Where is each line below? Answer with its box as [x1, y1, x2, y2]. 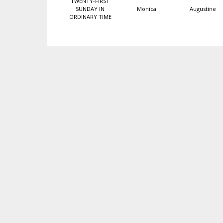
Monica [136, 5, 156, 12]
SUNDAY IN [76, 5, 105, 12]
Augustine [189, 5, 216, 12]
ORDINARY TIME [69, 13, 111, 20]
